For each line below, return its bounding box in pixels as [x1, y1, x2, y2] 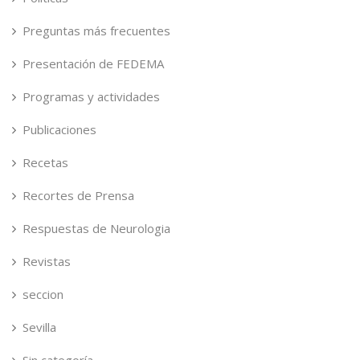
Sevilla [22, 319, 56, 335]
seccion [22, 286, 63, 302]
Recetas [22, 154, 68, 170]
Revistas [22, 253, 71, 269]
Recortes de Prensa [22, 187, 134, 203]
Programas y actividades [22, 88, 160, 104]
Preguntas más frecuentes [22, 22, 170, 39]
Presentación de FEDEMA [22, 55, 164, 72]
